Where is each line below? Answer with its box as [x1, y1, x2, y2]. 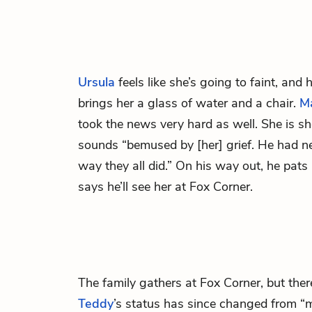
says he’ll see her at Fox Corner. [78, 178, 253, 195]
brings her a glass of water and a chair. [78, 95, 299, 111]
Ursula [78, 74, 115, 91]
